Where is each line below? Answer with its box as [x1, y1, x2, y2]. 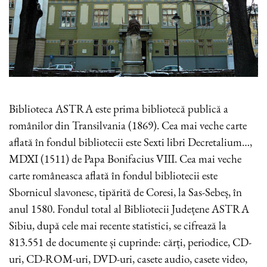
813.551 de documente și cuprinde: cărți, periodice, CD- [9, 235, 252, 250]
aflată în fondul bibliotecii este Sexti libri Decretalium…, [9, 135, 252, 150]
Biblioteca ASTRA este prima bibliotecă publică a [9, 101, 228, 117]
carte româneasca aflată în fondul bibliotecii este [9, 168, 218, 184]
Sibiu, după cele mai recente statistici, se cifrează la [9, 218, 226, 234]
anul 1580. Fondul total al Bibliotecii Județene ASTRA [9, 201, 249, 217]
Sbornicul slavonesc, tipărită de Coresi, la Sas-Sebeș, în [9, 185, 242, 200]
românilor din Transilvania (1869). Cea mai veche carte [9, 118, 247, 133]
